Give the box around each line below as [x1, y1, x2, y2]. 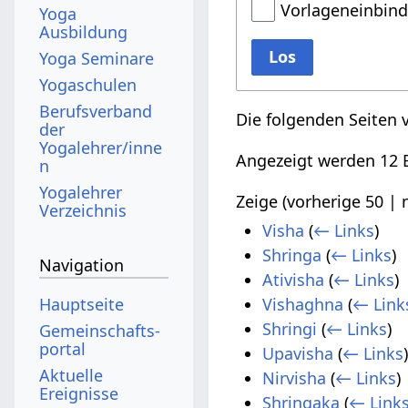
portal [39, 337, 87, 360]
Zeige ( [236, 189, 288, 212]
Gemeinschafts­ [39, 319, 161, 342]
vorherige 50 [287, 189, 384, 212]
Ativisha [262, 269, 325, 291]
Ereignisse [39, 382, 119, 404]
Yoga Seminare [39, 46, 155, 69]
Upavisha [262, 342, 334, 365]
